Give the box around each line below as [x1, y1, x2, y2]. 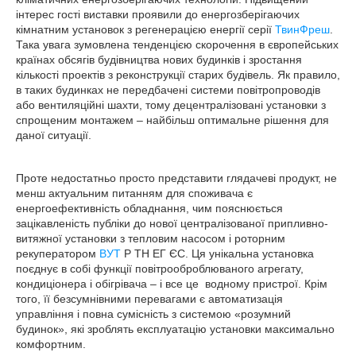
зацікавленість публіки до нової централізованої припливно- [16, 217, 328, 230]
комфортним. [16, 338, 86, 350]
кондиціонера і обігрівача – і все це [16, 277, 199, 290]
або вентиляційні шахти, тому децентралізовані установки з [16, 99, 326, 111]
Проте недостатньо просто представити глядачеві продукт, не [16, 172, 337, 184]
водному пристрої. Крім [205, 277, 327, 290]
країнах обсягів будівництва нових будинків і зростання [16, 53, 302, 66]
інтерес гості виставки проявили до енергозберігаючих [16, 8, 300, 21]
